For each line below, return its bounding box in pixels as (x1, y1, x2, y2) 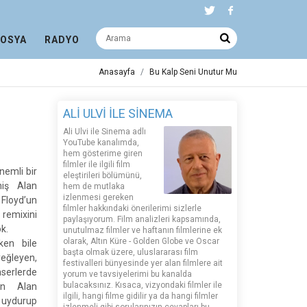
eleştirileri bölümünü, (62, 171, 142, 180)
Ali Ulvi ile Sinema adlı (62, 127, 146, 136)
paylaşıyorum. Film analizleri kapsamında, (62, 214, 221, 224)
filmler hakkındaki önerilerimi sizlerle (62, 204, 201, 213)
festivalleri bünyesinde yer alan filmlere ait (62, 258, 223, 268)
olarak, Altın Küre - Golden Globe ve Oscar (62, 236, 219, 246)
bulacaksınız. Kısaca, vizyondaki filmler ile (62, 280, 222, 290)
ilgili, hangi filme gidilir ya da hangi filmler (62, 291, 218, 301)
